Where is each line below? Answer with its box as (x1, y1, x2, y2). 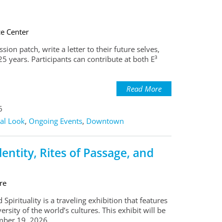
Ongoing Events (28, 116, 82, 126)
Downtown (86, 116, 124, 126)
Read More (126, 84, 162, 94)
